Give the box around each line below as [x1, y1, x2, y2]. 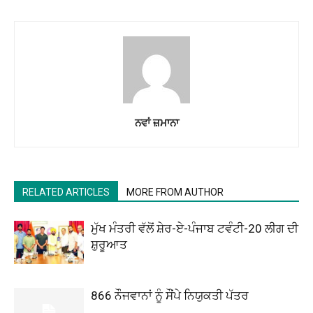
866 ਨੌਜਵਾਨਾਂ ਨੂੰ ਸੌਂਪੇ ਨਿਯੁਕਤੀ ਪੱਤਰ [91, 289, 249, 303]
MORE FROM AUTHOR [126, 187, 224, 198]
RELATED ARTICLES [22, 187, 110, 198]
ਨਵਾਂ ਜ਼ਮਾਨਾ [134, 115, 179, 129]
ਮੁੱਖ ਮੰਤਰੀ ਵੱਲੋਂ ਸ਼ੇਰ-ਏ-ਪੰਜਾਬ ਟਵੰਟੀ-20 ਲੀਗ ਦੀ [91, 221, 298, 235]
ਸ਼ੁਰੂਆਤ [91, 238, 127, 252]
